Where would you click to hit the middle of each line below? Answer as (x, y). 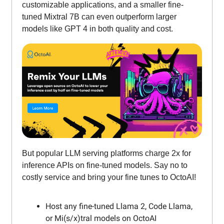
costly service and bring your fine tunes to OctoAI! (109, 177)
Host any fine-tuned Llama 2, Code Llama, (119, 206)
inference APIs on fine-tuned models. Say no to (105, 165)
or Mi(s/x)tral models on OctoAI (101, 218)
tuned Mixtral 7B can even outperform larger (99, 17)
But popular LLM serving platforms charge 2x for (106, 153)
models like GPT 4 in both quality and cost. (97, 29)
